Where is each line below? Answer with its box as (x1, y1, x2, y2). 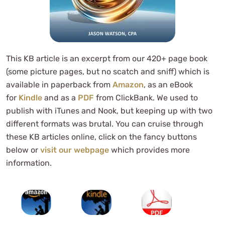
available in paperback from (6, 79, 113, 89)
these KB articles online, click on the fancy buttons (6, 132, 197, 142)
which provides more (109, 145, 190, 155)
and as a (42, 92, 78, 102)
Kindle (19, 92, 42, 102)
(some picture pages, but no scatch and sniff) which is (6, 66, 209, 76)
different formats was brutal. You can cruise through (6, 119, 203, 129)
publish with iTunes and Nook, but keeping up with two (6, 105, 212, 116)
